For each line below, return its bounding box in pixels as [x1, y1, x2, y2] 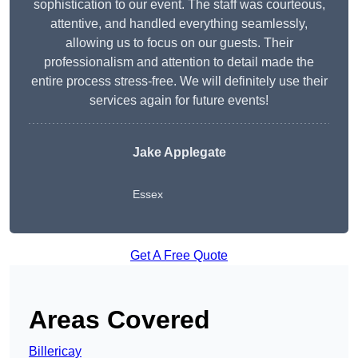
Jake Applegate [132, 145, 226, 160]
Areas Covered [29, 305, 210, 335]
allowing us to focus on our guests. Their [65, 36, 293, 50]
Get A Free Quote [130, 249, 228, 263]
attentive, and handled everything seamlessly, [50, 17, 308, 31]
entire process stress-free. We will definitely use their [30, 74, 328, 89]
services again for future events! [89, 93, 268, 108]
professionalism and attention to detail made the [44, 55, 314, 70]
